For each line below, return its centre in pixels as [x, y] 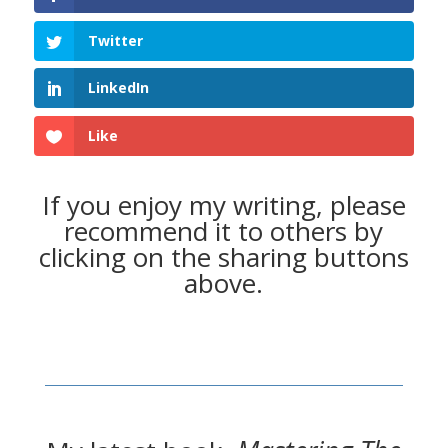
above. [224, 282]
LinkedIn [118, 88]
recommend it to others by [224, 230]
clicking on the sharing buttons [223, 256]
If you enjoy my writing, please [223, 204]
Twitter [115, 40]
